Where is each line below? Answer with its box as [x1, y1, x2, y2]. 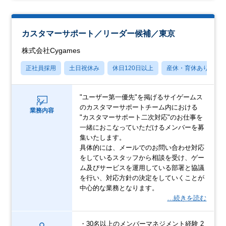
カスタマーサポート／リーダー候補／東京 [22, 29, 176, 38]
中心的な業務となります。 [80, 184, 159, 192]
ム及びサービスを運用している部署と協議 [80, 163, 205, 172]
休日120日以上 [112, 64, 154, 72]
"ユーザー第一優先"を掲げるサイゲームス [80, 93, 203, 101]
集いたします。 [80, 133, 126, 141]
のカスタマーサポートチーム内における [80, 103, 198, 111]
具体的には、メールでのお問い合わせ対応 [80, 143, 205, 151]
